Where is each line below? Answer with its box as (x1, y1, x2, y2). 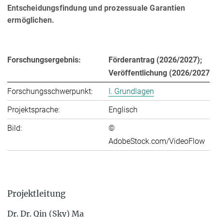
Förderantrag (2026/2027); (108, 55, 202, 65)
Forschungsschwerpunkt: (7, 87, 93, 96)
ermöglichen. (7, 15, 55, 25)
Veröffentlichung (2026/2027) (108, 68, 213, 78)
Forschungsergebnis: (7, 55, 81, 65)
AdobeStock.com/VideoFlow (108, 137, 205, 146)
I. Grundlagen (108, 87, 154, 96)
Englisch (108, 105, 138, 115)
